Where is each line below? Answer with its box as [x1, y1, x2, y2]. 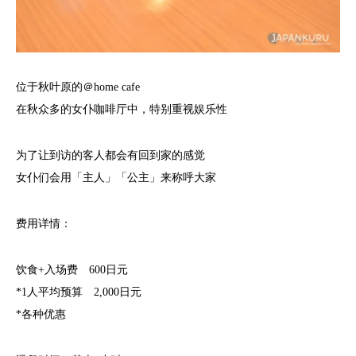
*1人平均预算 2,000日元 [16, 285, 141, 298]
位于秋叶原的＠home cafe [16, 80, 140, 93]
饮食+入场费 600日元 [16, 263, 128, 276]
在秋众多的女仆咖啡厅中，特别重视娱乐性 [16, 103, 227, 115]
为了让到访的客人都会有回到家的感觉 [16, 149, 205, 161]
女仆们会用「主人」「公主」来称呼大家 [16, 171, 216, 184]
